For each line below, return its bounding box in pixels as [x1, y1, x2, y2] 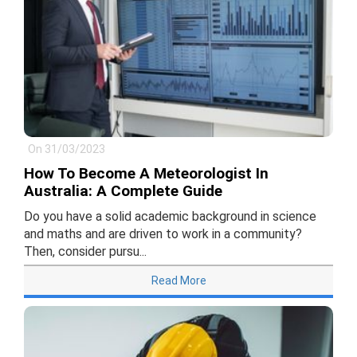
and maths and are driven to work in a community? [24, 226, 302, 242]
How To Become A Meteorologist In [24, 164, 269, 183]
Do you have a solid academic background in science [24, 209, 316, 225]
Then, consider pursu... [24, 244, 147, 260]
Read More [151, 274, 206, 288]
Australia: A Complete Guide [24, 182, 222, 201]
